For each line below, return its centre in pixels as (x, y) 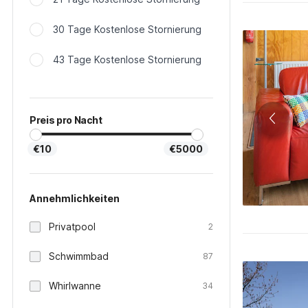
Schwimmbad (79, 256)
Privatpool (72, 227)
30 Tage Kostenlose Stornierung (127, 29)
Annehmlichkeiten (75, 198)
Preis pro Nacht (66, 120)
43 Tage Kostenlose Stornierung (127, 59)
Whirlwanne (75, 286)
